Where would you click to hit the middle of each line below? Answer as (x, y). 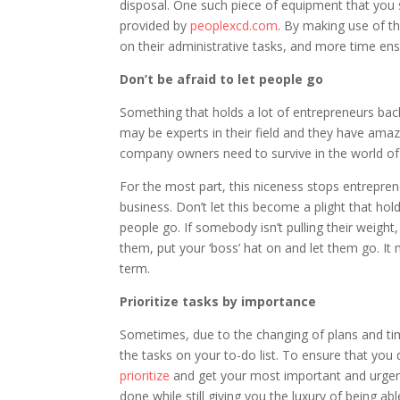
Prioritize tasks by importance (218, 302)
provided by (155, 26)
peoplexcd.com (234, 26)
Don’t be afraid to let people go (222, 79)
